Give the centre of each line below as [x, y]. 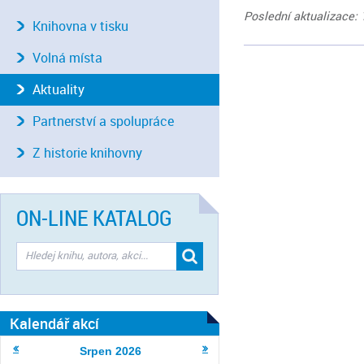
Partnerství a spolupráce [103, 121]
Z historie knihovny [87, 153]
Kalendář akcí [54, 324]
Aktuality [58, 90]
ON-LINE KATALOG [94, 218]
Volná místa [67, 58]
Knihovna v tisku [80, 26]
